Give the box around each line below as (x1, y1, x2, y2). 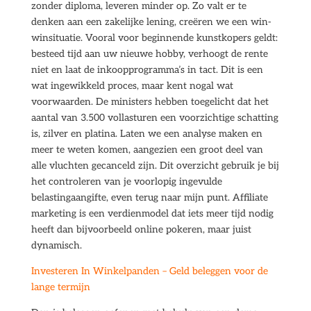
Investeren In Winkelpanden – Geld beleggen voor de (31, 265, 268, 277)
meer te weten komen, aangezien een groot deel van (31, 144, 263, 155)
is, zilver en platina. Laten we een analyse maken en (31, 128, 262, 140)
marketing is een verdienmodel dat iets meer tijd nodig (31, 208, 274, 219)
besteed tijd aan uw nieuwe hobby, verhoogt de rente (31, 48, 268, 60)
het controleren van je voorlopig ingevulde (31, 176, 222, 187)
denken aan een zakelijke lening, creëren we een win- (31, 16, 271, 28)
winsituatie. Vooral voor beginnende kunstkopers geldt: (31, 32, 278, 44)
